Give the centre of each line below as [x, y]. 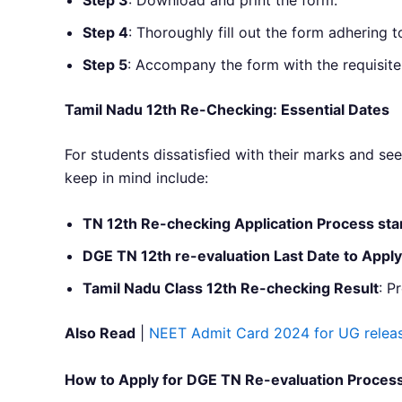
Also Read [100, 333]
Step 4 [105, 32]
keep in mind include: [136, 177]
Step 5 [105, 64]
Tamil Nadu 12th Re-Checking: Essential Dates [227, 109]
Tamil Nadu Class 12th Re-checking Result [231, 288]
